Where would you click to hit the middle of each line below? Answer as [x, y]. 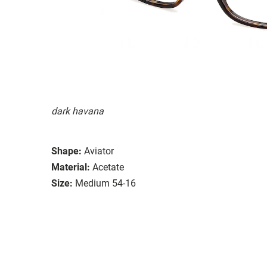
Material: [71, 167]
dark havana [77, 111]
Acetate [108, 167]
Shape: [66, 151]
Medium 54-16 [105, 183]
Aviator [99, 151]
